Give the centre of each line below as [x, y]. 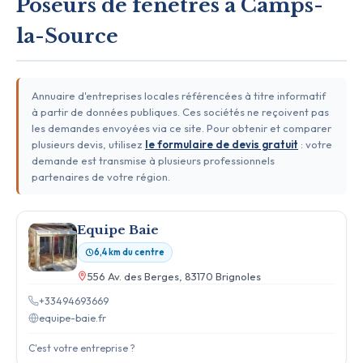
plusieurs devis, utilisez [88, 144]
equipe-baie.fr [73, 317]
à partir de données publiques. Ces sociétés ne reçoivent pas [180, 111]
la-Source [67, 36]
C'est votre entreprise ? [82, 348]
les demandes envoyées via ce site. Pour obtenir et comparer [181, 128]
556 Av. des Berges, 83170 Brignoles [174, 276]
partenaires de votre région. [101, 176]
